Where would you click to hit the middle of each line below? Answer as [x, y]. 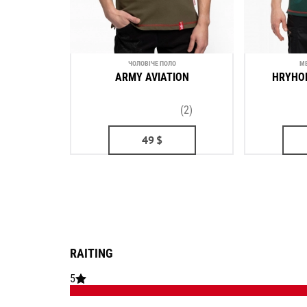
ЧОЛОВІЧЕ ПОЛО [152, 63]
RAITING [91, 253]
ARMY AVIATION [152, 77]
